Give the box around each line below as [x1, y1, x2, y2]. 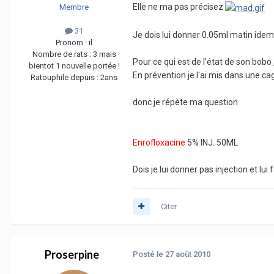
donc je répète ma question [133, 97, 238, 107]
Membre [59, 2, 89, 12]
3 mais [92, 50, 116, 59]
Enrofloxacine [133, 137, 185, 147]
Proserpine [44, 248, 99, 262]
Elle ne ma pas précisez [133, 2, 225, 12]
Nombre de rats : [32, 50, 93, 59]
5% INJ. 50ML [185, 137, 238, 147]
